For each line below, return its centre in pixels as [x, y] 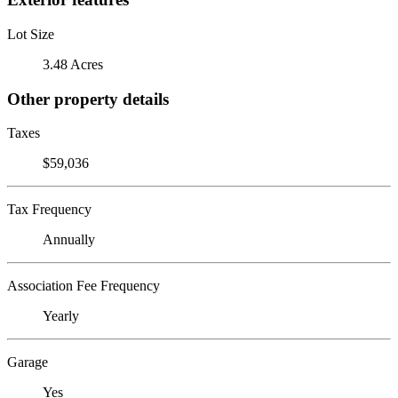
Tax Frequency [49, 210]
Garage [28, 362]
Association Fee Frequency [84, 286]
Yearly [61, 316]
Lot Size [31, 34]
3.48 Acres [73, 64]
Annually [69, 240]
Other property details [88, 99]
